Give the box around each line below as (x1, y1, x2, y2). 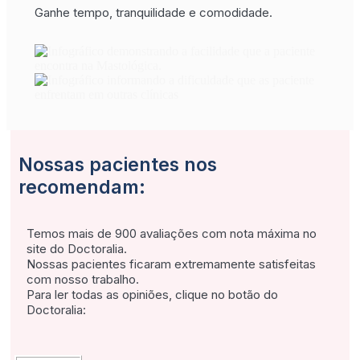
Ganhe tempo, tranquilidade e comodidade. (35, 4, 272, 20)
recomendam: (18, 175, 145, 198)
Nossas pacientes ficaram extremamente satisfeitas (27, 256, 316, 272)
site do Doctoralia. (27, 240, 127, 256)
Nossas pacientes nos (18, 153, 217, 176)
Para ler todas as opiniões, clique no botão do (27, 286, 278, 302)
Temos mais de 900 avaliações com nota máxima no (27, 225, 317, 241)
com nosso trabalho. (27, 271, 139, 287)
